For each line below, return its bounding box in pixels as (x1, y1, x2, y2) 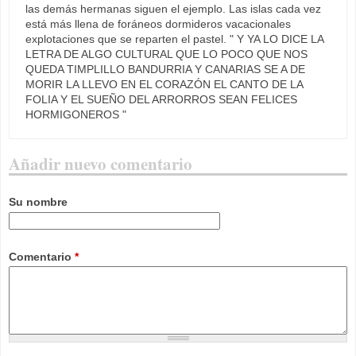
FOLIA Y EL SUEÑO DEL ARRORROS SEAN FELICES (25, 92, 297, 106)
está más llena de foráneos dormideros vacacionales (25, 17, 291, 30)
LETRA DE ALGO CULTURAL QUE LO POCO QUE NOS (25, 47, 308, 60)
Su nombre (9, 195, 68, 208)
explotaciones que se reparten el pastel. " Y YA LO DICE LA (25, 32, 323, 45)
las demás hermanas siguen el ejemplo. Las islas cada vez (25, 2, 321, 15)
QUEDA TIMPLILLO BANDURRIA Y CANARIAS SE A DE (25, 62, 305, 75)
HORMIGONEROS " (25, 107, 126, 121)
